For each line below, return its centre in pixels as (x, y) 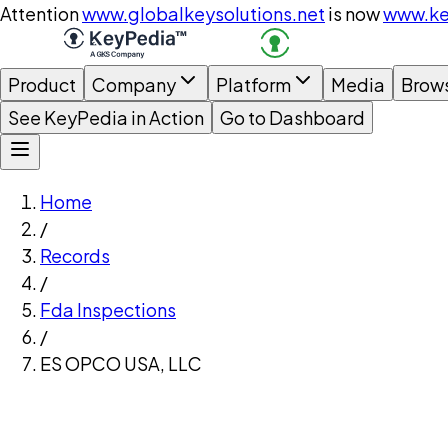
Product (42, 84)
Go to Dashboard (292, 117)
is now (354, 13)
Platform (253, 84)
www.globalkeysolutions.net (203, 13)
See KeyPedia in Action (106, 117)
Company (134, 84)
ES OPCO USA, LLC (121, 363)
